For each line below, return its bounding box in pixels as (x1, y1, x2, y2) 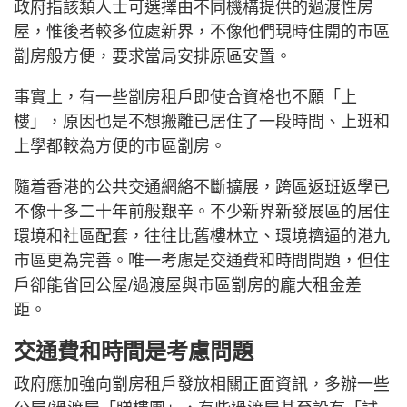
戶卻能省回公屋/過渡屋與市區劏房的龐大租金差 (14, 275, 362, 294)
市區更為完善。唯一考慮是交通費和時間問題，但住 (14, 251, 390, 270)
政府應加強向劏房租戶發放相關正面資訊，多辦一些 (14, 374, 390, 393)
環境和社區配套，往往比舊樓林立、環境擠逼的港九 (14, 226, 390, 245)
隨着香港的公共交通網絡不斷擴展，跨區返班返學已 (14, 177, 390, 196)
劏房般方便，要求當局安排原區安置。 (14, 46, 292, 65)
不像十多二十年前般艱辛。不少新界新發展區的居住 (14, 202, 390, 221)
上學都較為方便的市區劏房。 (14, 136, 226, 155)
